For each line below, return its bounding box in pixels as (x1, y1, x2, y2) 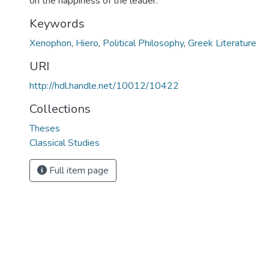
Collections (29, 101, 91, 117)
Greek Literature (188, 37, 256, 50)
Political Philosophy (103, 37, 184, 50)
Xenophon (29, 37, 71, 50)
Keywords (29, 16, 85, 32)
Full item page (47, 164, 109, 177)
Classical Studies (29, 136, 100, 150)
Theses (29, 122, 60, 135)
